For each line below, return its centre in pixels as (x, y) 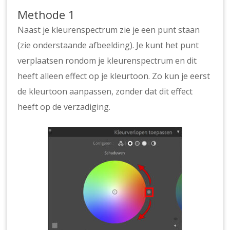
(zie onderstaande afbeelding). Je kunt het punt (108, 45)
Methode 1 (46, 14)
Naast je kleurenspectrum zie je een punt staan (109, 30)
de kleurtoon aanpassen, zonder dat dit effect (105, 91)
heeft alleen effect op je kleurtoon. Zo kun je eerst (114, 76)
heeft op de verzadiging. (64, 107)
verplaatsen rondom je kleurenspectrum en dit (107, 60)
